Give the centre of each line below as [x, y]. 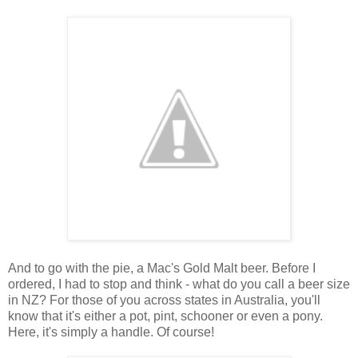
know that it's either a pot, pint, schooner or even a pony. [165, 316]
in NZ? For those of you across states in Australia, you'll [164, 300]
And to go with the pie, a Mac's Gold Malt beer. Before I [162, 268]
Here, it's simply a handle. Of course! [111, 332]
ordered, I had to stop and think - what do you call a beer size [179, 284]
